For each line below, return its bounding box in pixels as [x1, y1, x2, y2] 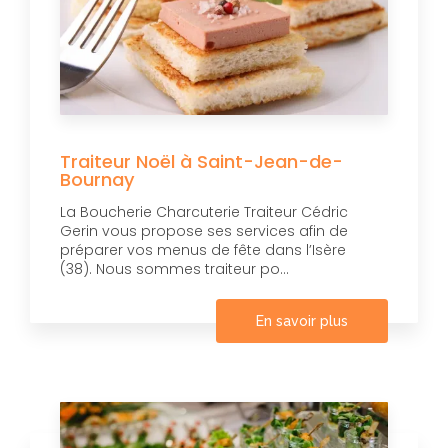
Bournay [60, 166, 135, 192]
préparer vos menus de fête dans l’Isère [60, 239, 346, 260]
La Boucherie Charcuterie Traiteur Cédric [60, 201, 348, 222]
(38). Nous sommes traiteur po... [60, 258, 289, 279]
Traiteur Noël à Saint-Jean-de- [60, 148, 343, 174]
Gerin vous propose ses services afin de [60, 220, 348, 241]
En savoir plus [256, 312, 348, 329]
